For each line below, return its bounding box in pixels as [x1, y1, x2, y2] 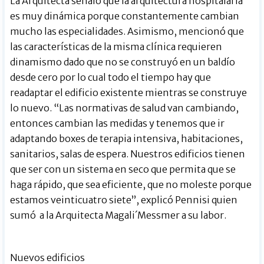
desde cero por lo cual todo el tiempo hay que [10, 71, 212, 84]
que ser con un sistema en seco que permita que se [10, 163, 236, 176]
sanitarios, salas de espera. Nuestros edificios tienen [10, 148, 246, 160]
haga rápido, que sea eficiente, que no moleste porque [10, 179, 252, 191]
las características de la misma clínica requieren [10, 41, 223, 53]
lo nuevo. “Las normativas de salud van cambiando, [10, 102, 239, 114]
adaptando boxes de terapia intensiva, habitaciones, [10, 133, 243, 145]
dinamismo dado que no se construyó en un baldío [10, 56, 236, 68]
